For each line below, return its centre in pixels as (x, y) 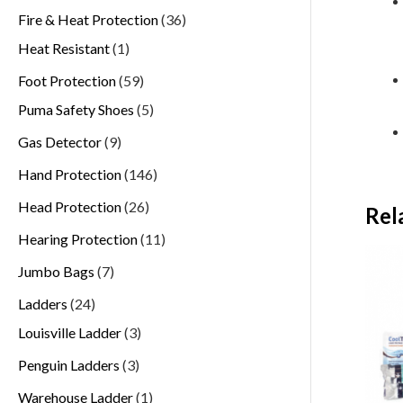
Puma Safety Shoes (76, 109)
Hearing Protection (78, 238)
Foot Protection (67, 80)
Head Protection (70, 206)
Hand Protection (70, 174)
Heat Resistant (64, 48)
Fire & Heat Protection (88, 19)
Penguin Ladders (69, 364)
